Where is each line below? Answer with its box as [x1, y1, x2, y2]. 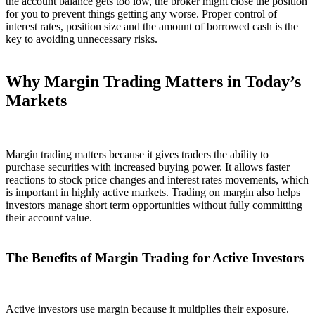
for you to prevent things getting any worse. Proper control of [6, 8, 277, 20]
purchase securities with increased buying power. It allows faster [6, 161, 290, 174]
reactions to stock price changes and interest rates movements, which [6, 174, 309, 186]
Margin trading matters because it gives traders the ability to [6, 148, 269, 161]
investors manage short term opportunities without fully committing [6, 199, 302, 212]
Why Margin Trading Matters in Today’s [6, 72, 301, 91]
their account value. [6, 212, 92, 224]
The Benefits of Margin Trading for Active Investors [6, 250, 304, 265]
